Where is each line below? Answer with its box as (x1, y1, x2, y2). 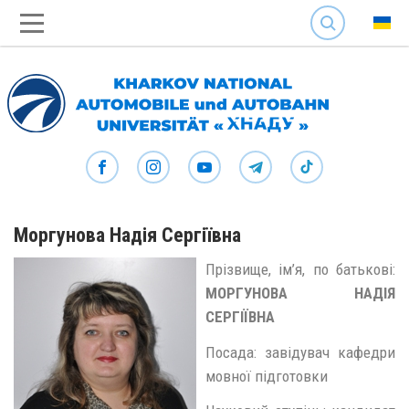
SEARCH (310, 2, 351, 16)
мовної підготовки (205, 366, 328, 385)
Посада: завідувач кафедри (205, 342, 395, 362)
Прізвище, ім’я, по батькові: (205, 260, 395, 278)
